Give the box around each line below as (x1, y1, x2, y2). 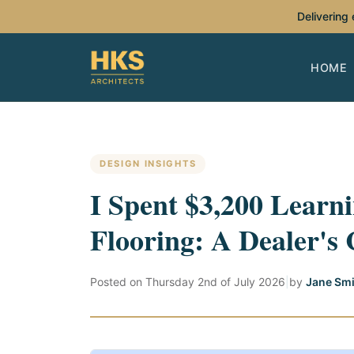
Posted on (90, 275, 145, 288)
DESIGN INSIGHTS (100, 158, 197, 169)
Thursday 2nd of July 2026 (145, 275, 285, 288)
